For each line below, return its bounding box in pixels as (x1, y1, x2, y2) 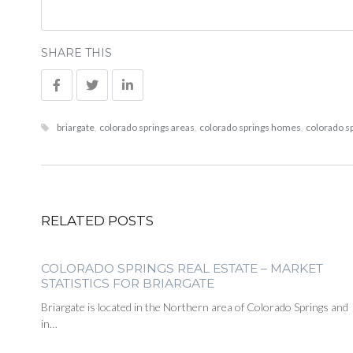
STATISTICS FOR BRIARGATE (41, 276, 214, 292)
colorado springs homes (199, 121, 301, 134)
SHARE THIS (41, 46, 112, 61)
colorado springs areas (99, 121, 195, 134)
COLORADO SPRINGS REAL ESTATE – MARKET (41, 261, 323, 277)
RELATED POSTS (41, 213, 154, 229)
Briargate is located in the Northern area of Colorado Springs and (41, 300, 348, 314)
